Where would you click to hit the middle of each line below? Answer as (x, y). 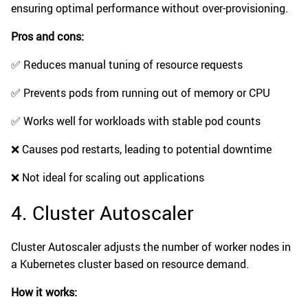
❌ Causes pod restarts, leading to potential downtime (141, 150)
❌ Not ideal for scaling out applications (108, 178)
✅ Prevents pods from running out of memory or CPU (141, 93)
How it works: (44, 293)
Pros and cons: (47, 37)
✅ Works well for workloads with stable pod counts (136, 121)
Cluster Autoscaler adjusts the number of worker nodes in (151, 247)
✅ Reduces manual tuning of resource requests (127, 65)
